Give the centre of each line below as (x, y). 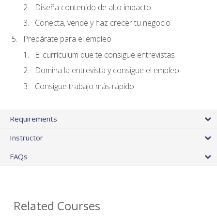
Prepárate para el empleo (67, 39)
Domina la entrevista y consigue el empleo (107, 70)
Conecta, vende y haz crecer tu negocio (103, 23)
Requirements (33, 118)
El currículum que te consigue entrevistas (105, 54)
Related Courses (57, 205)
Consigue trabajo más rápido (85, 86)
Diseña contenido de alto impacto (93, 7)
